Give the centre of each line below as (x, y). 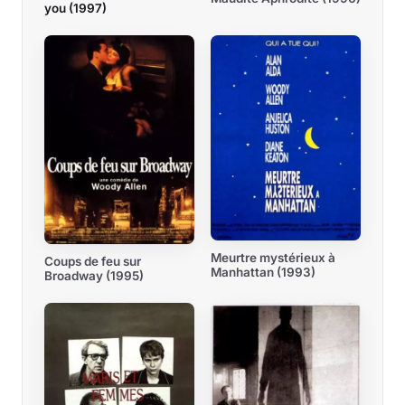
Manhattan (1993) (263, 272)
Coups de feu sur (93, 261)
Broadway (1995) (94, 275)
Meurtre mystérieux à (273, 257)
